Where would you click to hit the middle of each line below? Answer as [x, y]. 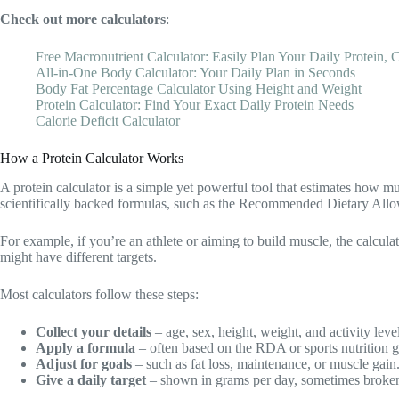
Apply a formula [85, 347]
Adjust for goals [84, 363]
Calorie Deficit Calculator [108, 121]
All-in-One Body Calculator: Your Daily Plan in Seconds [195, 73]
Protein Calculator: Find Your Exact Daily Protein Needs [195, 105]
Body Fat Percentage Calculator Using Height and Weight [199, 89]
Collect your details [94, 331]
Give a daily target [91, 379]
